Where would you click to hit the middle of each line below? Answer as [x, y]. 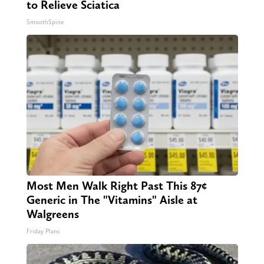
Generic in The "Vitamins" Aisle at [112, 200]
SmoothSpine [45, 22]
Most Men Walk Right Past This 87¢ [116, 186]
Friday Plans [43, 232]
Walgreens [52, 214]
